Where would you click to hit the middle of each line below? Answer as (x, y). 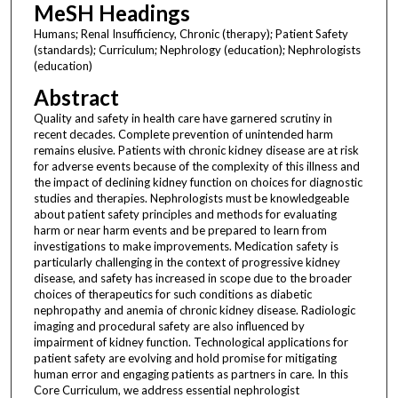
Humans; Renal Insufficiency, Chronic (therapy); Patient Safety (191, 33)
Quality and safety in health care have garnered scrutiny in (183, 118)
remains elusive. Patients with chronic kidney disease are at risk (196, 150)
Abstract (76, 97)
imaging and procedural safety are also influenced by (169, 326)
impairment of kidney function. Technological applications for (191, 342)
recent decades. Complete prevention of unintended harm (183, 134)
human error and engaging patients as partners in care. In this (191, 374)
